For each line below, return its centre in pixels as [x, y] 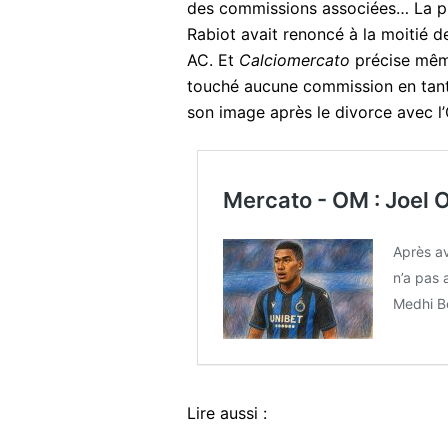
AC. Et [213, 60]
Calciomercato [294, 60]
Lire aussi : [227, 413]
